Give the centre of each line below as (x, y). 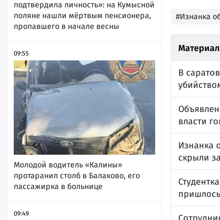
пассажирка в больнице (58, 186)
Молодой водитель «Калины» (68, 165)
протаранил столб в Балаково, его (77, 175)
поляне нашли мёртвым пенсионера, (82, 15)
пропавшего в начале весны (67, 26)
